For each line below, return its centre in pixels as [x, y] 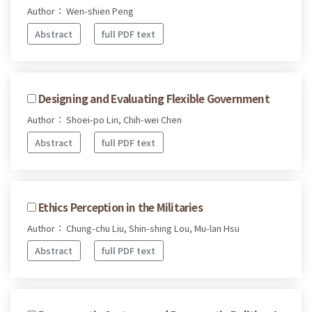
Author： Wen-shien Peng [80, 11]
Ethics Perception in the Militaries [120, 206]
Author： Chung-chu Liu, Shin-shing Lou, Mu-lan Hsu [133, 228]
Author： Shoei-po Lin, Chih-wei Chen [104, 119]
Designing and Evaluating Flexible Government [154, 98]
